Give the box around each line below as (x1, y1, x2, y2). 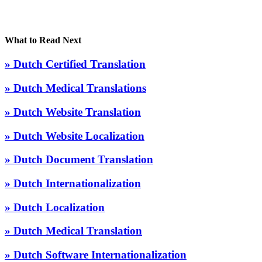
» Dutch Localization (5, 201, 105, 213)
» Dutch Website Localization (5, 129, 144, 142)
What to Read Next (5, 35, 81, 46)
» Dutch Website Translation (5, 105, 141, 118)
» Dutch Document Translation (5, 153, 153, 166)
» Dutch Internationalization (5, 177, 141, 189)
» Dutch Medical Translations (5, 82, 146, 95)
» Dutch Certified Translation (5, 58, 146, 71)
